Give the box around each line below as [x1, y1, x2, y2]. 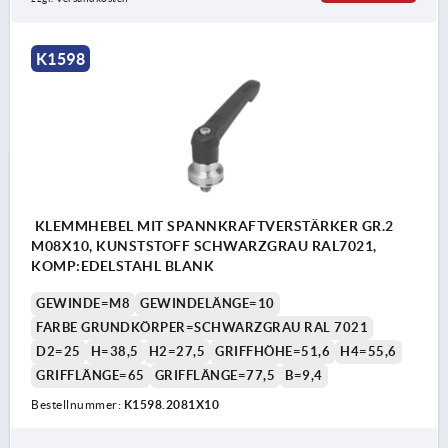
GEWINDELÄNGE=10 [140, 296, 275, 312]
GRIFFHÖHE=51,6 [215, 344, 330, 360]
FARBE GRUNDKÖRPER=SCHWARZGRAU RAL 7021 [36, 320, 368, 336]
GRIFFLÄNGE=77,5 [154, 368, 275, 384]
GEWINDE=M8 [36, 296, 130, 312]
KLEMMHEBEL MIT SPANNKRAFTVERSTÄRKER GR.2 [31, 218, 394, 235]
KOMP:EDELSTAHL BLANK [31, 258, 214, 275]
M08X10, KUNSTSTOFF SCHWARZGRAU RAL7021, [31, 238, 377, 255]
